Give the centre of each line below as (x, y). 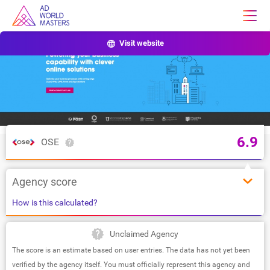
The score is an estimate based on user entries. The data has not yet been (131, 250)
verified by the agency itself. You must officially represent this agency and (131, 264)
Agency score (45, 181)
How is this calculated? (55, 202)
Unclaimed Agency (144, 234)
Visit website (142, 43)
